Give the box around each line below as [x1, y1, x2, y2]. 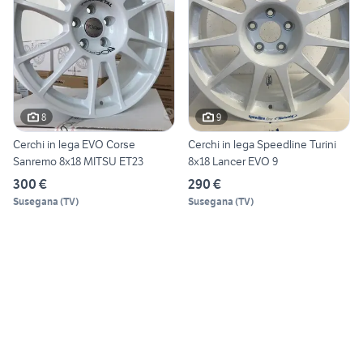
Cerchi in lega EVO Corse [13, 137, 135, 152]
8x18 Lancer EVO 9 [188, 154, 278, 169]
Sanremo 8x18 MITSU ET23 [13, 154, 143, 169]
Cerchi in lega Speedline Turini [188, 137, 336, 152]
